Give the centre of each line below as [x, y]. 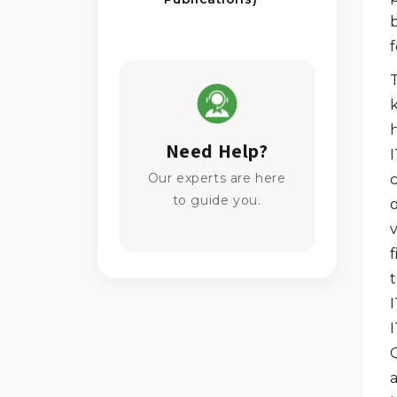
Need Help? [217, 151]
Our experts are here [217, 179]
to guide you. [217, 201]
